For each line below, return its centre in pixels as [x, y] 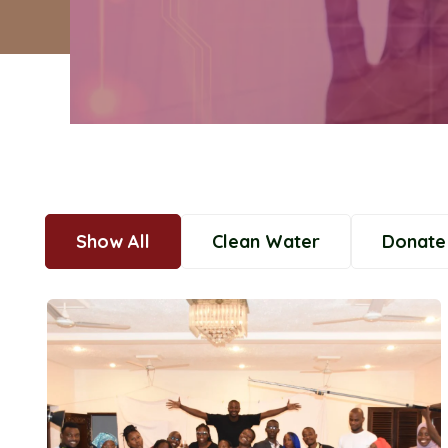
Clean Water [266, 241]
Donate [414, 241]
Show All [113, 241]
